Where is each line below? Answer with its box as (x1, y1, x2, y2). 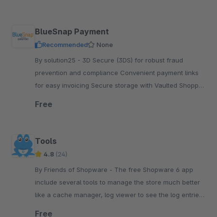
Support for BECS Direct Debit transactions (35, 94, 164, 102)
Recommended (42, 41, 88, 48)
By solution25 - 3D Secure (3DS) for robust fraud (35, 56, 82, 64)
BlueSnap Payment (35, 27, 109, 36)
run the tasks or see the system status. (35, 203, 153, 211)
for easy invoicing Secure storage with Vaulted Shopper (35, 81, 205, 89)
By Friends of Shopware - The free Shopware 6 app (35, 166, 114, 173)
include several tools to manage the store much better (35, 178, 200, 186)
